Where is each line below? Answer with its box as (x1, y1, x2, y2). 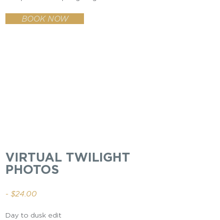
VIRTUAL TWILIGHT (5, 150, 130, 164)
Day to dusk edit (5, 211, 61, 219)
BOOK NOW (21, 14, 68, 23)
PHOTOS (5, 163, 59, 176)
